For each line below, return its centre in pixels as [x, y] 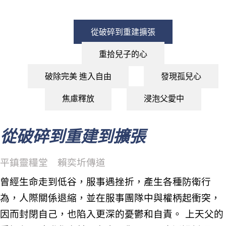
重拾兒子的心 [123, 54]
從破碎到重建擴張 [123, 32]
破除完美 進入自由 [78, 76]
